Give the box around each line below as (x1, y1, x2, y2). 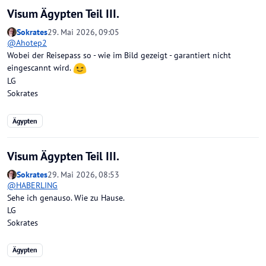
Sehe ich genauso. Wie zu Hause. (7, 192, 125, 204)
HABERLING (16, 180, 58, 191)
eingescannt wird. (7, 62, 73, 74)
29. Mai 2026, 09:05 (47, 27, 119, 38)
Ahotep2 (16, 37, 47, 49)
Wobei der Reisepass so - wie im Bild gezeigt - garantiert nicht (7, 50, 231, 61)
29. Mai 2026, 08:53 (47, 169, 119, 180)
